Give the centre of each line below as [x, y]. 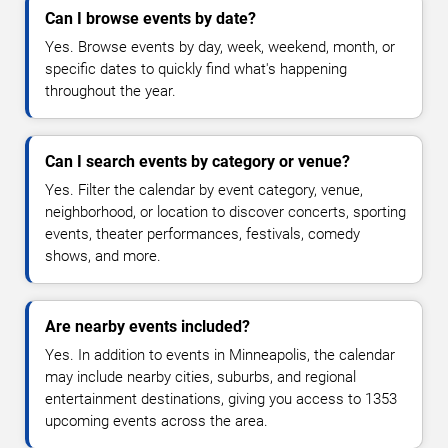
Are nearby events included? [147, 327]
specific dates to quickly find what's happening [196, 69]
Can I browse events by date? [150, 19]
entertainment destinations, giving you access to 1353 [221, 399]
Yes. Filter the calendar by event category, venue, [204, 190]
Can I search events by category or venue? [197, 162]
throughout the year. [110, 91]
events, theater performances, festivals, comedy [202, 234]
